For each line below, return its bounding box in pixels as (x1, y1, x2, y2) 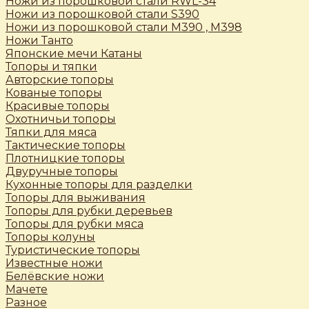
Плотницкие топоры (6, 152, 125, 166)
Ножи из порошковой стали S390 (6, 8, 199, 21)
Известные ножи (6, 257, 103, 270)
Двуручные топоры (6, 165, 118, 179)
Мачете (6, 283, 48, 297)
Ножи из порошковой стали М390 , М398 (6, 21, 242, 34)
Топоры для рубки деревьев (6, 204, 172, 218)
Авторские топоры (6, 73, 114, 87)
